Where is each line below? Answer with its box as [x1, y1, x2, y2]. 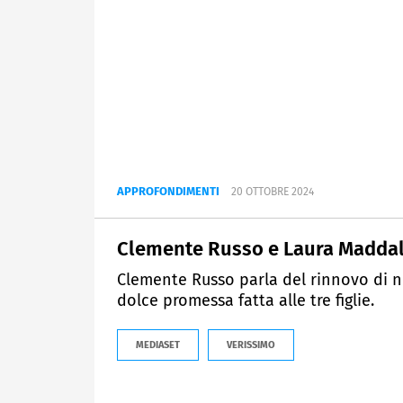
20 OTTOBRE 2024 [231, 185, 314, 199]
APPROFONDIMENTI [117, 184, 219, 199]
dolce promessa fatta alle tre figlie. [117, 291, 374, 311]
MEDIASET [136, 339, 180, 352]
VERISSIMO [227, 339, 275, 352]
